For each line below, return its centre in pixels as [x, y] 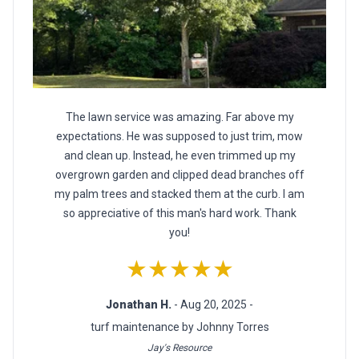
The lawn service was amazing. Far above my [179, 117]
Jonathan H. [140, 305]
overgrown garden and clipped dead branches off [179, 175]
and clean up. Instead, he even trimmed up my [179, 156]
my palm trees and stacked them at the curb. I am [179, 194]
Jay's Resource [179, 348]
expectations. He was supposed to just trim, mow [179, 137]
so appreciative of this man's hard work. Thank [179, 214]
